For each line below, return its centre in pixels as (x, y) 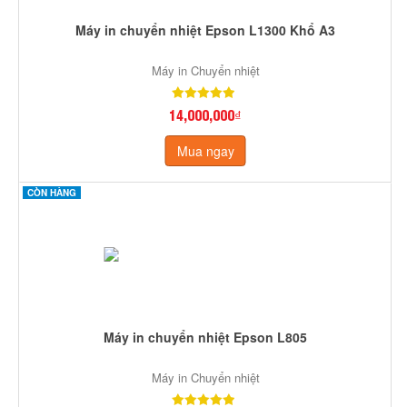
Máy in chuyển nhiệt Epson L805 (205, 337)
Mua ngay (205, 150)
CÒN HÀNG (52, 192)
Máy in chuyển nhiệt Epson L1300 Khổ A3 (205, 30)
